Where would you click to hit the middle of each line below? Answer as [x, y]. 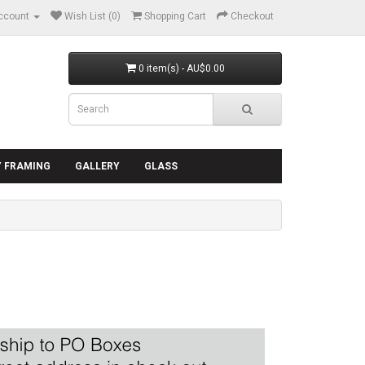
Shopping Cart [175, 16]
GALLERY [97, 166]
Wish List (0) [92, 16]
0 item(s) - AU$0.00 [181, 68]
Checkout [252, 16]
